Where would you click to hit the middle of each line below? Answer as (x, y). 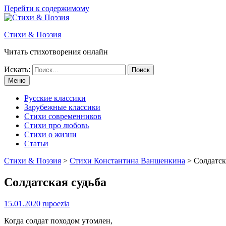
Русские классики (55, 98)
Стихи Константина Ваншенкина (127, 161)
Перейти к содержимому (47, 8)
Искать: (17, 69)
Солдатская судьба (55, 182)
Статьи (36, 144)
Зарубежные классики (62, 107)
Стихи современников (63, 116)
